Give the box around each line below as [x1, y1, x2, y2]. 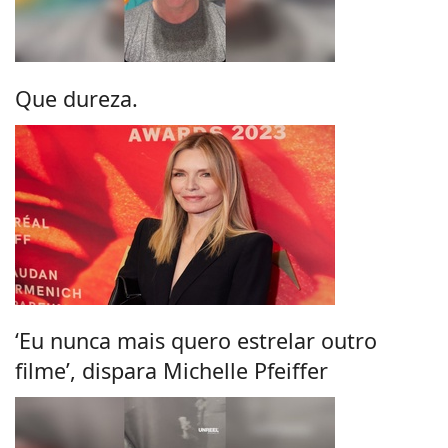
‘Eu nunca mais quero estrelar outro [15, 326, 377, 356]
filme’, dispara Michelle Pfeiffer [15, 356, 328, 386]
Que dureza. [15, 83, 138, 113]
